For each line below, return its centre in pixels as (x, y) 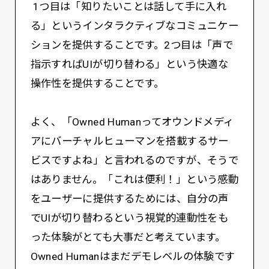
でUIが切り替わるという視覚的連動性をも (129, 218)
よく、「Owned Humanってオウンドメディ (132, 122)
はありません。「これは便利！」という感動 (134, 179)
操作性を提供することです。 (97, 83)
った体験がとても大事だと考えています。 (128, 237)
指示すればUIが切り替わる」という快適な (129, 64)
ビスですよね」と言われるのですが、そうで (134, 160)
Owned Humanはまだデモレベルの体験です (133, 256)
